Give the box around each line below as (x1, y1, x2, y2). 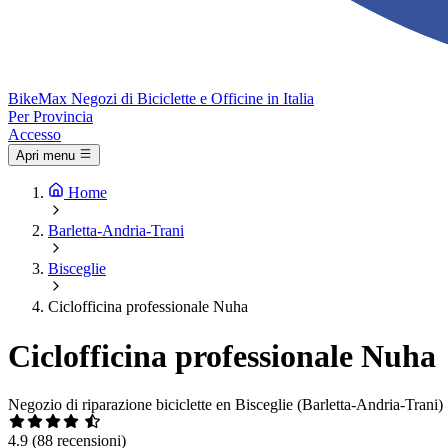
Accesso (8, 126, 61, 143)
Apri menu (16, 148, 75, 164)
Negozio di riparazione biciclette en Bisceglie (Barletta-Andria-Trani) (8, 396, 443, 414)
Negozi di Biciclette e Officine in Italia (71, 90, 314, 107)
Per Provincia (8, 108, 93, 125)
